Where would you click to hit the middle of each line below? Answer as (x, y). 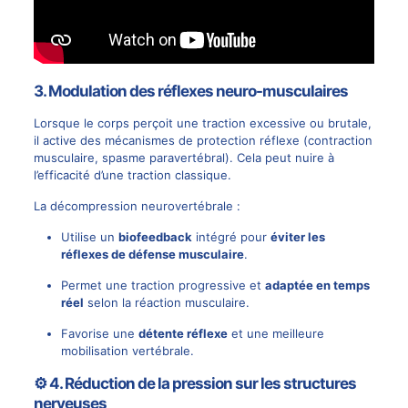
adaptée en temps (317, 286)
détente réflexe (183, 334)
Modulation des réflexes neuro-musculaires (198, 92)
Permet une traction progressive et (163, 286)
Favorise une (99, 334)
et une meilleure (275, 334)
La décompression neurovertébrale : (137, 206)
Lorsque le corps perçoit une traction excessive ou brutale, (202, 123)
